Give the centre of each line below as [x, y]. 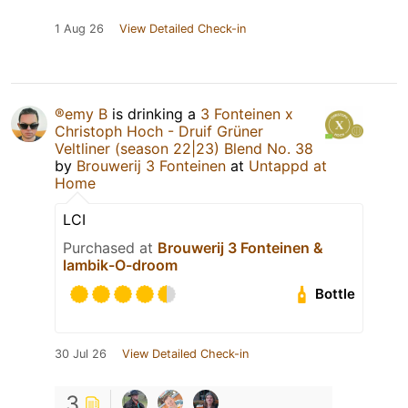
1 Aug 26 [79, 28]
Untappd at [288, 165]
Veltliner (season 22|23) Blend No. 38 [184, 148]
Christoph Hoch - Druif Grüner [159, 131]
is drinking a [154, 113]
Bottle [336, 294]
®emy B [81, 113]
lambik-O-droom [120, 265]
